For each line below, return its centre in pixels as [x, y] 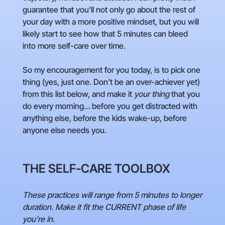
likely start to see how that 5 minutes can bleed [105, 34]
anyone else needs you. [64, 130]
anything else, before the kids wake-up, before [104, 118]
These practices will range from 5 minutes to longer [112, 195]
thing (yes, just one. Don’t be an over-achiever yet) [111, 82]
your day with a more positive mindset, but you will [110, 22]
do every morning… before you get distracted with [110, 106]
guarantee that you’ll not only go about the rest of [109, 10]
